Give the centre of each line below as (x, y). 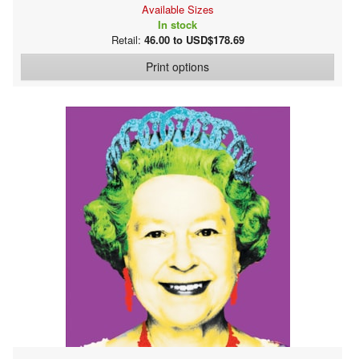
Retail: (127, 39)
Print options (177, 66)
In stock (177, 24)
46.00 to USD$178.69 (194, 39)
